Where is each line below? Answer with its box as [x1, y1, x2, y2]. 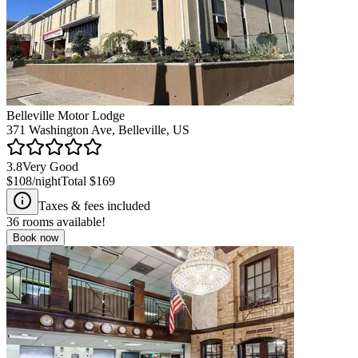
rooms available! [19, 214, 105, 229]
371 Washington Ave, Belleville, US [6, 122, 189, 137]
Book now [13, 231, 58, 244]
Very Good [22, 159, 78, 173]
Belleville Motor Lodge [6, 108, 125, 122]
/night [32, 173, 61, 188]
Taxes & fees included [38, 198, 150, 213]
